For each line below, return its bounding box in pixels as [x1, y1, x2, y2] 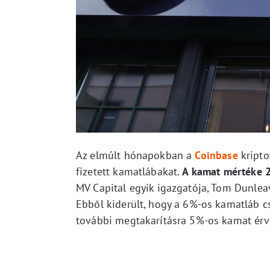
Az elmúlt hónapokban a [76, 148, 195, 163]
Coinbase [195, 148, 238, 163]
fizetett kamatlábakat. [76, 165, 183, 179]
